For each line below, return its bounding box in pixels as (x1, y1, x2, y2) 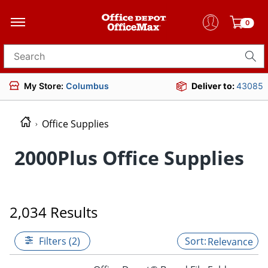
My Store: (24, 80, 66, 91)
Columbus (66, 80, 109, 91)
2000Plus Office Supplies (14, 144, 244, 170)
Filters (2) (39, 234, 80, 248)
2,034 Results (10, 202, 98, 222)
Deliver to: (191, 81, 236, 91)
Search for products (4, 54, 95, 66)
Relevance (208, 234, 253, 248)
